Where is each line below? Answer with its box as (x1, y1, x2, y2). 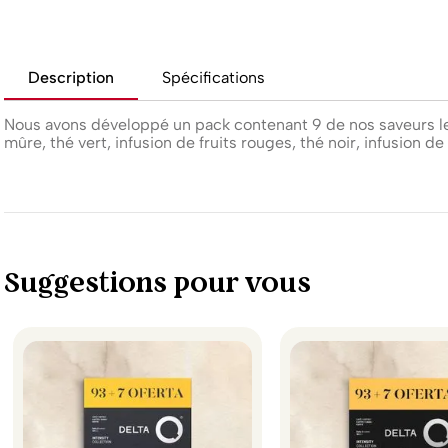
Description (28, 68, 114, 88)
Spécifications (162, 68, 265, 88)
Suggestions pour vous (4, 264, 311, 301)
